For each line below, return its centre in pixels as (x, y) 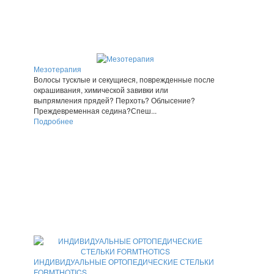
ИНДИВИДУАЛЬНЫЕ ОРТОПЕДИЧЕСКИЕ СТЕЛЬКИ (124, 261)
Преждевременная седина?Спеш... (95, 111)
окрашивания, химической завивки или (101, 90)
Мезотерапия (57, 69)
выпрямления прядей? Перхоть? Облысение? (114, 100)
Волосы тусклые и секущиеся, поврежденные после (124, 80)
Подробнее (54, 121)
